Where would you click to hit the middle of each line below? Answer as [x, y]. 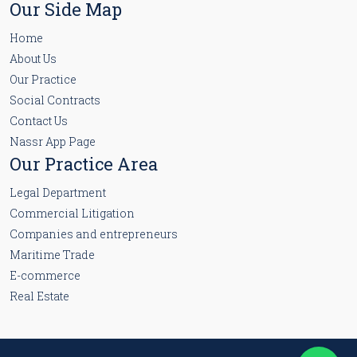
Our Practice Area [84, 163]
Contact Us [39, 120]
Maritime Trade [52, 254]
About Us [33, 58]
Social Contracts [55, 100]
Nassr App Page [53, 141]
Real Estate [39, 296]
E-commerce [45, 275]
